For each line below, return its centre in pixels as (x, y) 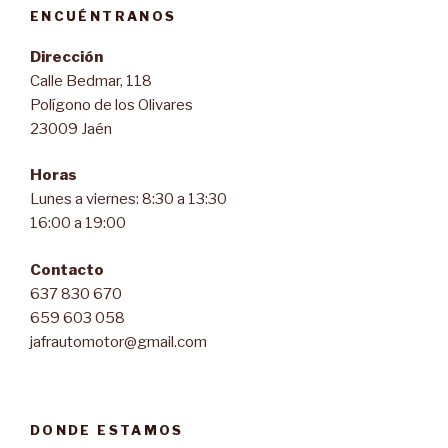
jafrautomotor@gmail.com (118, 341)
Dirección (66, 56)
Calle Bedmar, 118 (91, 80)
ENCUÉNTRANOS (103, 16)
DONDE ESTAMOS (107, 430)
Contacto (67, 269)
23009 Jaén (71, 128)
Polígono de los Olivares (111, 104)
